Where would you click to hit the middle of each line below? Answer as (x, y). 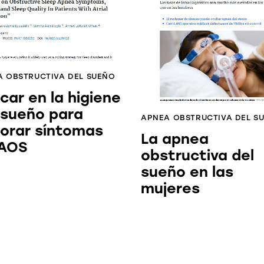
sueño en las (187, 172)
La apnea (174, 139)
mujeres (170, 189)
